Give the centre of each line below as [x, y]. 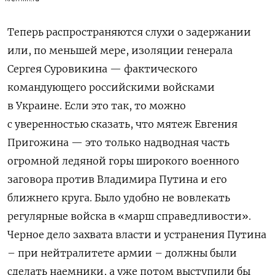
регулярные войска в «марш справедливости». [129, 216]
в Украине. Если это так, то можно [97, 105]
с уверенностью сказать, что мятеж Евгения [122, 124]
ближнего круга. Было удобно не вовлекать [119, 197]
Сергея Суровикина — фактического [103, 68]
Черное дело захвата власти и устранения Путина [137, 234]
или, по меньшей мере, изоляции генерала [120, 50]
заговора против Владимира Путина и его [117, 179]
